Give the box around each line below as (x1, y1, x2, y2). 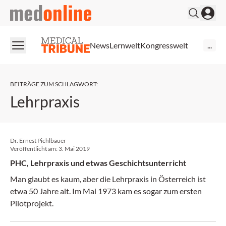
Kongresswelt (140, 40, 188, 50)
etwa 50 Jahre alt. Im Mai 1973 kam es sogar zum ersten (10, 186, 202, 196)
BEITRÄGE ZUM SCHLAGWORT (10, 80, 96, 88)
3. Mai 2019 (59, 145, 90, 152)
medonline (10, 6, 46, 15)
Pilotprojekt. (10, 198, 53, 208)
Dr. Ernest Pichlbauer (10, 137, 66, 144)
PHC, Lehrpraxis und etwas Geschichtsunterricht (10, 158, 186, 167)
